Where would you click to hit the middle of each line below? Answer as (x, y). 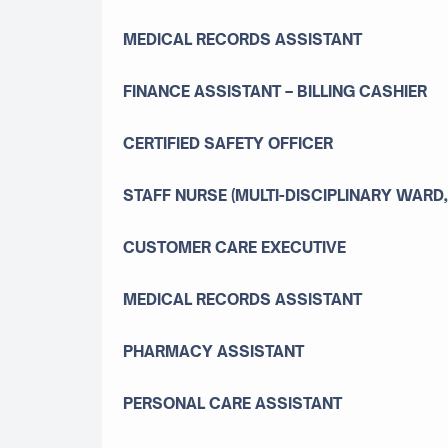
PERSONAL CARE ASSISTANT (232, 403)
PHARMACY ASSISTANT (213, 351)
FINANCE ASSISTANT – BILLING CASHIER (275, 91)
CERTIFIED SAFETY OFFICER (228, 143)
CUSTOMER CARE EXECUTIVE (234, 247)
